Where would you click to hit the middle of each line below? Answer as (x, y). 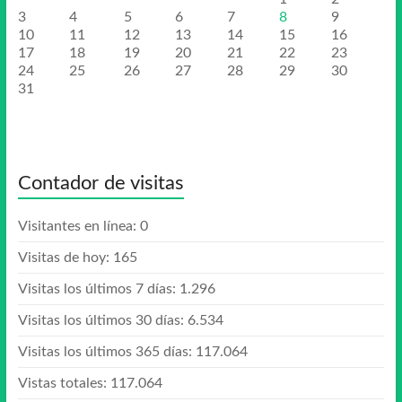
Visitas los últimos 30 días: (102, 320)
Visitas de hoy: (65, 258)
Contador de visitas (100, 183)
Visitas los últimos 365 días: (106, 352)
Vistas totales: (64, 383)
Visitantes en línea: (79, 226)
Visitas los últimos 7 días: (98, 289)
